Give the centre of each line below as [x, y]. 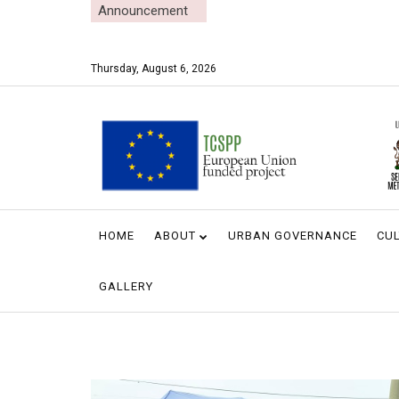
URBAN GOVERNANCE [293, 235]
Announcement [139, 11]
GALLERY [126, 286]
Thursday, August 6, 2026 [154, 69]
